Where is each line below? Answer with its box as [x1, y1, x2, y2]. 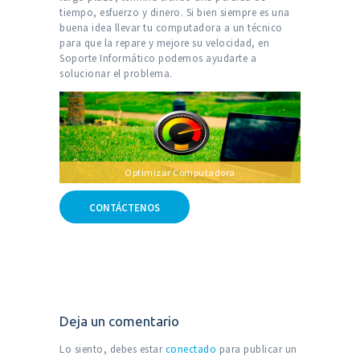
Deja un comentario [59, 313, 179, 329]
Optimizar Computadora [125, 166, 235, 179]
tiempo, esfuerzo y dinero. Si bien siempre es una [59, 6, 290, 20]
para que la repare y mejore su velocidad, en [59, 36, 269, 51]
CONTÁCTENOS [88, 200, 160, 215]
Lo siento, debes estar [59, 342, 166, 357]
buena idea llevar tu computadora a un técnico [59, 21, 283, 35]
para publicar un [216, 342, 297, 357]
